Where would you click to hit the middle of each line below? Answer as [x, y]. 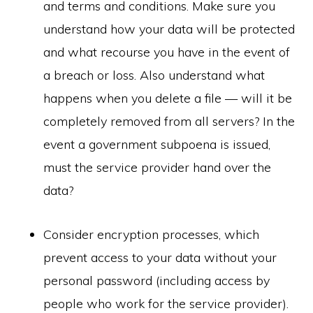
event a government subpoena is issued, [157, 144]
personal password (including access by [157, 281]
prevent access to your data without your [160, 257]
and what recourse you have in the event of [167, 52]
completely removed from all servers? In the [169, 121]
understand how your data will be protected [169, 29]
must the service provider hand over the [158, 167]
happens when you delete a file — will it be [168, 98]
